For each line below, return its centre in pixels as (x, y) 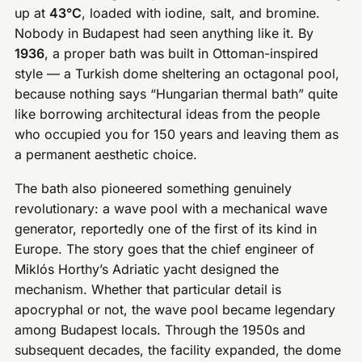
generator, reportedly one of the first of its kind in (166, 229)
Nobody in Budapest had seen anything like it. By (164, 33)
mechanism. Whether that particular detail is (148, 290)
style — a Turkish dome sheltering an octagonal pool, (177, 73)
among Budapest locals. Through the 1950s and (160, 330)
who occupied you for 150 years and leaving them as (177, 134)
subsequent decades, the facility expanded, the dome (178, 350)
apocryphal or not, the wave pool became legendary (175, 310)
